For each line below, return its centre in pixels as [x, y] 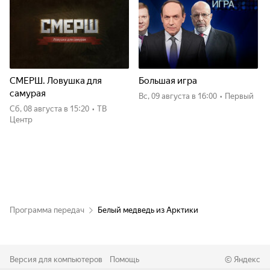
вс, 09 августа [167, 96]
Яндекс [247, 259]
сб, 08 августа [39, 109]
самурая [28, 93]
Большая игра [168, 81]
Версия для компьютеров [56, 259]
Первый [239, 96]
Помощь [124, 259]
